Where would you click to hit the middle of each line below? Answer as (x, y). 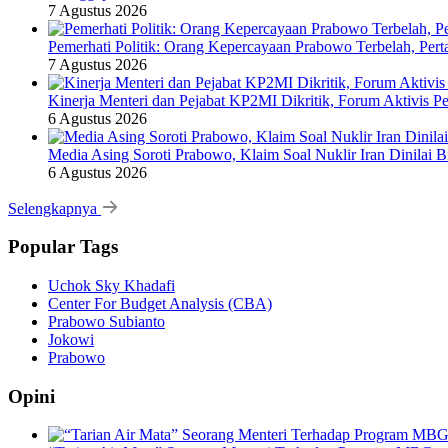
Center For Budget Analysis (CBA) (160, 303)
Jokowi (71, 339)
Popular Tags (63, 247)
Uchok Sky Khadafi (111, 285)
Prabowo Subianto (106, 321)
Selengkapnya (54, 208)
